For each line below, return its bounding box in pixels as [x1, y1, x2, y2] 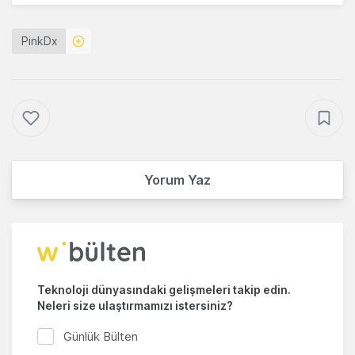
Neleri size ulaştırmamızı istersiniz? [37, 299, 233, 313]
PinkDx [21, 34, 58, 48]
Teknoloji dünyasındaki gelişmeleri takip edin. [37, 283, 291, 297]
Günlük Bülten [63, 328, 138, 344]
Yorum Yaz [144, 172, 211, 189]
